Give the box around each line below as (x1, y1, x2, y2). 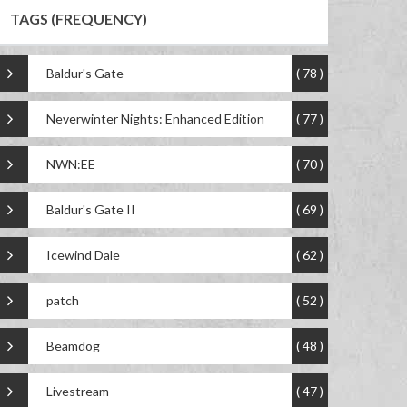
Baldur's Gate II (46, 202, 135, 218)
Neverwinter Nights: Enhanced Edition (46, 111, 264, 127)
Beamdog (46, 338, 100, 354)
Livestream (46, 383, 109, 400)
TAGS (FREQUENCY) (10, 10, 147, 28)
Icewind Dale (46, 247, 120, 263)
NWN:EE (46, 156, 95, 173)
